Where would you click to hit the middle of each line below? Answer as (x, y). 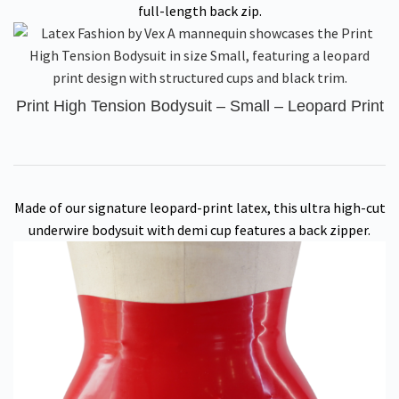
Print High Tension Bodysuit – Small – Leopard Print (199, 106)
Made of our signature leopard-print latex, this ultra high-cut (199, 208)
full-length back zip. (199, 11)
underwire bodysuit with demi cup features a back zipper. (199, 230)
